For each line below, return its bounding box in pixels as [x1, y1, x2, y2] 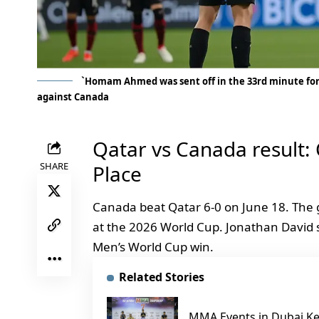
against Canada [37, 90, 109, 103]
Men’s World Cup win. [93, 239, 214, 256]
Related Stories [118, 269, 204, 286]
